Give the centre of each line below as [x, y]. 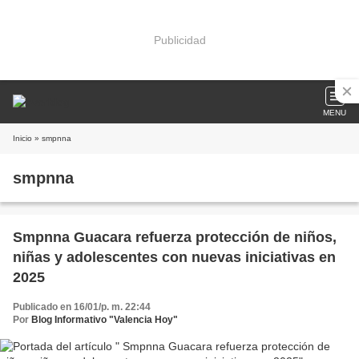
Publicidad [179, 40]
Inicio [22, 138]
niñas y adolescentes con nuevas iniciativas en [174, 257]
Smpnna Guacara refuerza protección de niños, [175, 237]
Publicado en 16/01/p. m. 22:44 [82, 307]
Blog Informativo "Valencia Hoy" [105, 320]
